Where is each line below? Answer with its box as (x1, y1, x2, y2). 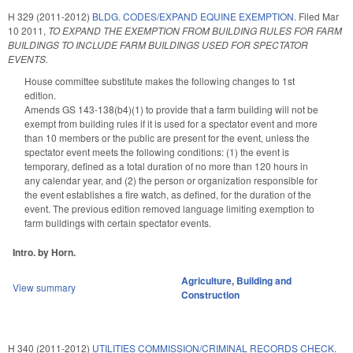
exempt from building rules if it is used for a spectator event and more (24, 117, 318, 131)
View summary (13, 280, 76, 294)
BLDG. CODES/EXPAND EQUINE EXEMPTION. (92, 9, 296, 24)
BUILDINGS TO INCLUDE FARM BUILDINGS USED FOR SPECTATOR (8, 38, 308, 52)
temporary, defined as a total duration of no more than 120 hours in (24, 159, 308, 173)
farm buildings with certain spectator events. (24, 216, 211, 230)
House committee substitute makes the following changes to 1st (24, 74, 295, 88)
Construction (181, 287, 240, 302)
